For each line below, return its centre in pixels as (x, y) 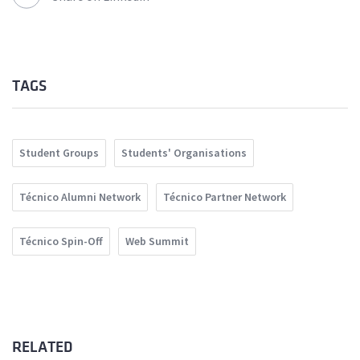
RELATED (42, 348)
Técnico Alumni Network (80, 197)
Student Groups (59, 153)
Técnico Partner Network (225, 197)
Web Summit (157, 241)
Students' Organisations (184, 153)
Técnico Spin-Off (61, 241)
